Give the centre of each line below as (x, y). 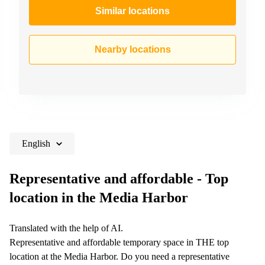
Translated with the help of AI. (66, 228)
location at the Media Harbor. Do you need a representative (119, 256)
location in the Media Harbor (99, 197)
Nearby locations (132, 49)
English (36, 143)
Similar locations (132, 11)
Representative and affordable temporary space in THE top (119, 242)
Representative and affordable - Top (119, 178)
